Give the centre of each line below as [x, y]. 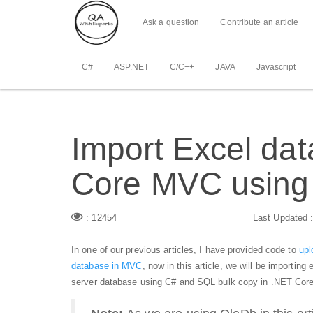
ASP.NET [131, 67]
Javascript [276, 67]
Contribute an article [260, 22]
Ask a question [171, 22]
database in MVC [107, 265]
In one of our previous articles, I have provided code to [185, 249]
